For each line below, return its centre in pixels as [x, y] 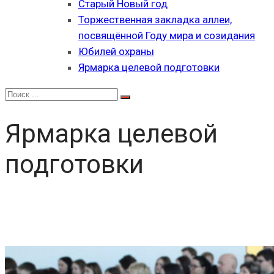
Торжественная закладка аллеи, [155, 20]
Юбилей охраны [116, 51]
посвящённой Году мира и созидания [167, 35]
